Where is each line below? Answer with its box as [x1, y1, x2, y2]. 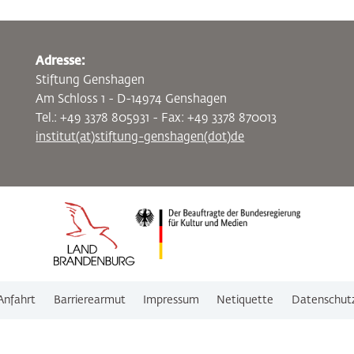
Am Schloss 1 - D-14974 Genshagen [36, 93, 228, 105]
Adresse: [36, 55, 86, 67]
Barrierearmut [53, 295, 126, 306]
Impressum [143, 295, 199, 306]
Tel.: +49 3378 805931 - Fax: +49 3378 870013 [36, 112, 277, 124]
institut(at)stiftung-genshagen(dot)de [36, 131, 245, 143]
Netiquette [217, 295, 274, 306]
